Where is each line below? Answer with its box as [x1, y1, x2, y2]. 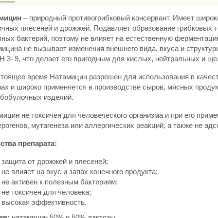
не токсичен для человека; [1, 188, 91, 197]
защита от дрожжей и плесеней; [1, 157, 108, 166]
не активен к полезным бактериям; [1, 178, 118, 186]
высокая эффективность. [1, 198, 87, 207]
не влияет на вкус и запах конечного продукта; [1, 167, 158, 176]
